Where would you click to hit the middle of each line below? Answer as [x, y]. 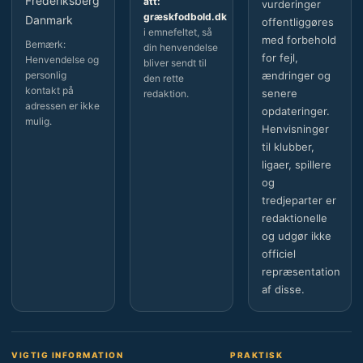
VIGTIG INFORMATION [67, 355]
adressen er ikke [62, 106]
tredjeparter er [299, 200]
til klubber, [288, 147]
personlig [46, 75]
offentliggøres [298, 22]
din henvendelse [181, 47]
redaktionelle [295, 218]
